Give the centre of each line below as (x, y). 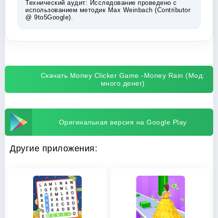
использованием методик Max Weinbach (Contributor (108, 10)
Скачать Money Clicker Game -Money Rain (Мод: (123, 75)
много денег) (123, 83)
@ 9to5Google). (49, 17)
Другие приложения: (54, 148)
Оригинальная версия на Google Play (123, 122)
